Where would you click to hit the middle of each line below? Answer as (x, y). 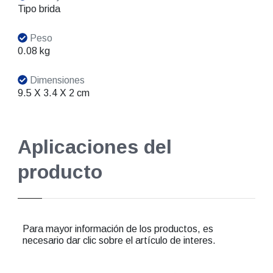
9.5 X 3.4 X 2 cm (53, 93)
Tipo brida (39, 9)
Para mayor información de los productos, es (118, 229)
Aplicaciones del (94, 147)
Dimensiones (56, 80)
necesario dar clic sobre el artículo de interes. (119, 241)
